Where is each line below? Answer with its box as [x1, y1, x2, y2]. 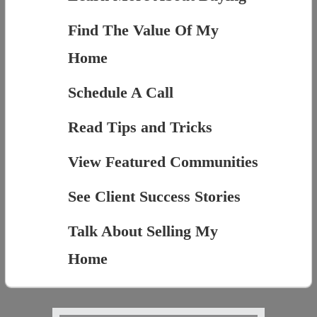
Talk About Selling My [67, 222, 218, 241]
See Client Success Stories [67, 188, 241, 206]
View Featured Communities [67, 153, 258, 171]
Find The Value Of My [67, 21, 219, 40]
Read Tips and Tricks [67, 118, 212, 137]
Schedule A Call [67, 83, 173, 102]
